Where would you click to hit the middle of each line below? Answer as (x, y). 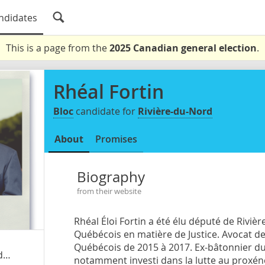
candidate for (106, 111)
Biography (111, 177)
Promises (116, 139)
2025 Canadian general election (183, 48)
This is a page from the (58, 48)
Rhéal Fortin (109, 92)
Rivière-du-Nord (175, 111)
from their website (109, 191)
